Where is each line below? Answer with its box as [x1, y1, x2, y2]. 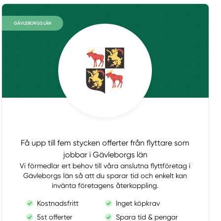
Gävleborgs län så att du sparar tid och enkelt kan [23, 172, 187, 180]
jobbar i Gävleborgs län [63, 150, 147, 160]
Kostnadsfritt [37, 199, 79, 208]
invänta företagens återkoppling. [52, 182, 159, 190]
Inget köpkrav [116, 199, 160, 208]
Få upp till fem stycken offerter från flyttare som [21, 138, 190, 148]
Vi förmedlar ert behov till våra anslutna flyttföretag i [20, 162, 191, 170]
